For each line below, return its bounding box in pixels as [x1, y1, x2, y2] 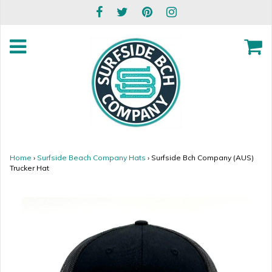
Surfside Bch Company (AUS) [151, 153, 254, 162]
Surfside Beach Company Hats [37, 153, 146, 162]
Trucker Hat [10, 163, 49, 172]
